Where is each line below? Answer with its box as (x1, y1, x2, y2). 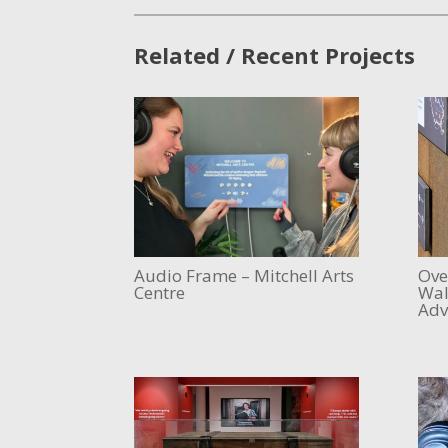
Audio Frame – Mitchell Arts (134, 263, 355, 287)
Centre (134, 280, 186, 304)
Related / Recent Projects (134, 39, 416, 70)
